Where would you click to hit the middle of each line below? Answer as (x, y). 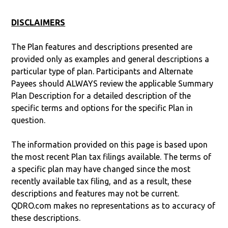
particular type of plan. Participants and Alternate (102, 71)
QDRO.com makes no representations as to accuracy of (113, 205)
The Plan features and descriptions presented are (102, 47)
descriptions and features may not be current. (95, 193)
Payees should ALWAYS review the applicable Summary (112, 83)
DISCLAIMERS (38, 22)
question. (28, 120)
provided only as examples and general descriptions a (110, 59)
